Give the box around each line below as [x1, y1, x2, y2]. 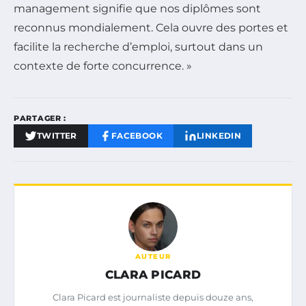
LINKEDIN [197, 130, 242, 141]
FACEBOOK [111, 130, 163, 141]
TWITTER [37, 130, 77, 141]
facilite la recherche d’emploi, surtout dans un [14, 40, 263, 53]
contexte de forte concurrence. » [14, 59, 192, 72]
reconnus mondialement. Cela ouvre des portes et [14, 20, 288, 34]
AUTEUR [135, 251, 171, 261]
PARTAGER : [14, 113, 66, 123]
